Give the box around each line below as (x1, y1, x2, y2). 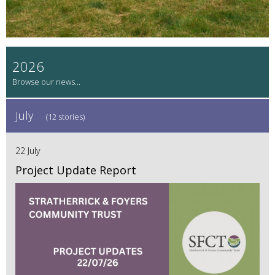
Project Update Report (15, 163, 136, 178)
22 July (15, 145, 40, 157)
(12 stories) (46, 111, 85, 123)
